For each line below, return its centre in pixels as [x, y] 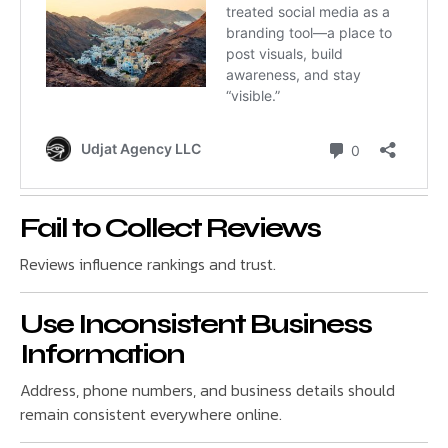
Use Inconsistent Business [195, 324]
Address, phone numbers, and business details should [207, 389]
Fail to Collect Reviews [170, 228]
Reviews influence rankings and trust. [148, 263]
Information [102, 354]
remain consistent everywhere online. [151, 413]
